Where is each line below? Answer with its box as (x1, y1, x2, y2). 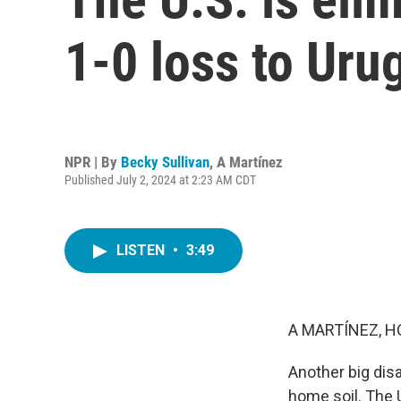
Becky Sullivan (121, 152, 209, 171)
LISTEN (116, 242, 168, 259)
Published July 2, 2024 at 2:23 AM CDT (64, 172, 256, 187)
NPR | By (64, 152, 121, 171)
